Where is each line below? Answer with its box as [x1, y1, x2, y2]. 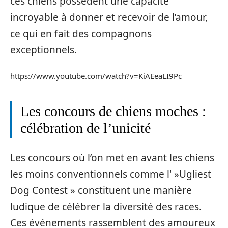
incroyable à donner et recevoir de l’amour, [10, 11, 208, 24]
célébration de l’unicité [20, 120, 151, 136]
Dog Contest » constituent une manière [10, 184, 192, 197]
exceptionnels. [10, 43, 77, 57]
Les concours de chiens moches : [20, 103, 206, 119]
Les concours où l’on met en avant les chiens [10, 151, 214, 165]
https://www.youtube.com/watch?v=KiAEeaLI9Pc [10, 70, 182, 81]
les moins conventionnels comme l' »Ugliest [10, 167, 211, 181]
